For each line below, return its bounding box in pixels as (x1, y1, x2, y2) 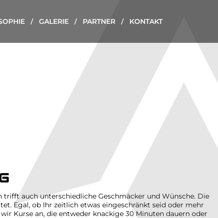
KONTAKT (129, 17, 163, 26)
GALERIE (39, 17, 69, 26)
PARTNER (83, 17, 115, 26)
